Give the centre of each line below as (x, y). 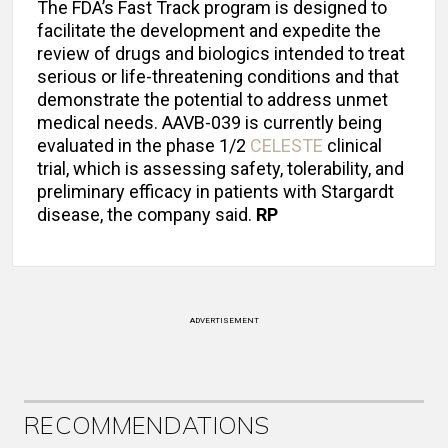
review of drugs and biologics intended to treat (221, 54)
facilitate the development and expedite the (209, 31)
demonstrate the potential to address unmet (212, 100)
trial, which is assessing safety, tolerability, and (220, 169)
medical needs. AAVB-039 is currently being (209, 123)
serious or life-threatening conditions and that (218, 77)
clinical (352, 146)
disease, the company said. (146, 215)
